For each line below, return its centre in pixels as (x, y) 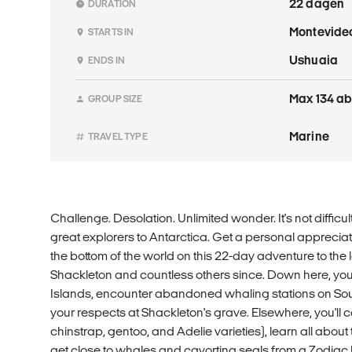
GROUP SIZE (115, 98)
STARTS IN (111, 31)
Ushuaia (314, 60)
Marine (309, 136)
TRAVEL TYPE (118, 136)
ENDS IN (107, 60)
